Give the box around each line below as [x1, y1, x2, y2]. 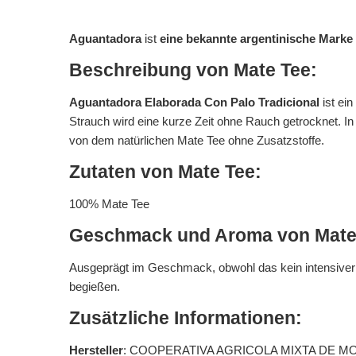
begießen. [69, 280, 120, 293]
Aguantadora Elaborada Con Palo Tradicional [69, 95, 319, 109]
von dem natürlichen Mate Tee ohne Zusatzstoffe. [69, 133, 324, 147]
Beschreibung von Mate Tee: [69, 60, 317, 80]
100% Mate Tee [69, 197, 149, 211]
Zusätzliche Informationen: [69, 308, 302, 328]
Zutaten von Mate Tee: [69, 162, 261, 182]
